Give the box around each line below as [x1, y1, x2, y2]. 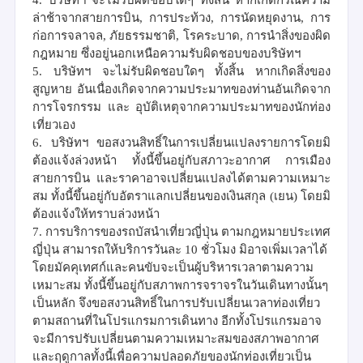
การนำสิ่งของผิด [246, 28, 331, 42]
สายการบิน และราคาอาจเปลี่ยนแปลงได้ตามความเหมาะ [32, 171, 331, 185]
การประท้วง [149, 11, 211, 24]
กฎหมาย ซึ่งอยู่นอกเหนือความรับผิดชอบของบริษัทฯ [32, 46, 301, 60]
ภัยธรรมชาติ [109, 28, 177, 42]
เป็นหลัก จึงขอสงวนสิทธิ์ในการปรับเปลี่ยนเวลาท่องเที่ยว [32, 296, 320, 310]
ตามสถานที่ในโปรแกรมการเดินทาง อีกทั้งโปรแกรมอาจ [32, 314, 322, 327]
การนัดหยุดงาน [220, 11, 301, 24]
